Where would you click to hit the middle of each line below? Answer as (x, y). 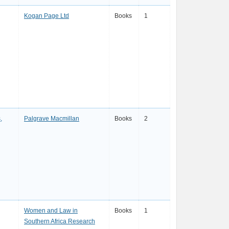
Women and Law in (51, 211)
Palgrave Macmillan (52, 119)
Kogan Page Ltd (47, 16)
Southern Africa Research (60, 221)
